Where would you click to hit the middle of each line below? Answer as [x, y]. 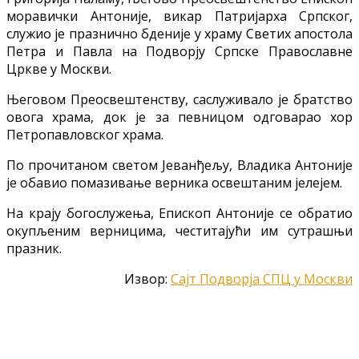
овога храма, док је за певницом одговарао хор [179, 117]
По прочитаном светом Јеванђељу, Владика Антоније [179, 165]
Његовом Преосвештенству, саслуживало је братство [179, 99]
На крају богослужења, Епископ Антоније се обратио [179, 213]
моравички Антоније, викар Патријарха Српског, [179, 16]
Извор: [147, 278]
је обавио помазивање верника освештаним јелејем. [174, 182]
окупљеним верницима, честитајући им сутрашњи [179, 230]
